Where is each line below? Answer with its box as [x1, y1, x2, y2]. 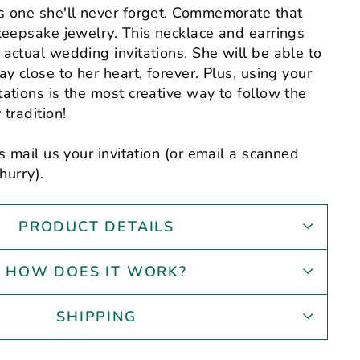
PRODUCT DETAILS [18, 217, 174, 237]
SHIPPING [56, 307, 137, 327]
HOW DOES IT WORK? [6, 262, 187, 282]
